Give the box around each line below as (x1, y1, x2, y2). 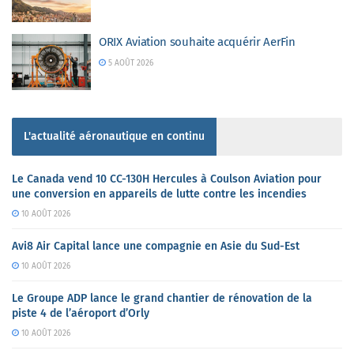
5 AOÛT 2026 (105, 58, 153, 68)
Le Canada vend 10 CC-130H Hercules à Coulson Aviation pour (12, 172, 322, 186)
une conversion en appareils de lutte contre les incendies (12, 187, 307, 201)
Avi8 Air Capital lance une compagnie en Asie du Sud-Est (12, 239, 299, 253)
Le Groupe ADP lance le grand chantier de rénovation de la (12, 292, 312, 305)
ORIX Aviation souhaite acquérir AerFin (99, 34, 296, 49)
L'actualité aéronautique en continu (24, 130, 205, 143)
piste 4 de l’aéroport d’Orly (12, 307, 149, 320)
